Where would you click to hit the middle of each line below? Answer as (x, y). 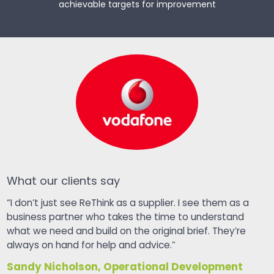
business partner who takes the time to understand (125, 218)
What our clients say (63, 182)
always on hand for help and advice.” (91, 246)
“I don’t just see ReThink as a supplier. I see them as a (128, 204)
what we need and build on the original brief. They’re (126, 232)
